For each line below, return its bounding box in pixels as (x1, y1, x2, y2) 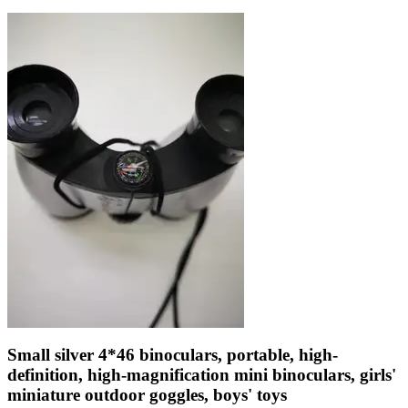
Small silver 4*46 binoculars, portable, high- (7, 344, 338, 364)
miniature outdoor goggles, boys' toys (7, 384, 287, 404)
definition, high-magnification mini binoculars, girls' (7, 364, 396, 384)
